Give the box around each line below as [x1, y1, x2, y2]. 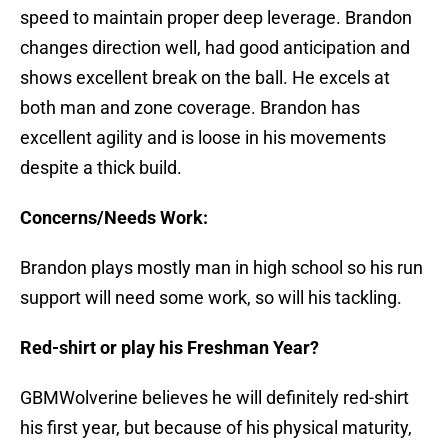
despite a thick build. [20, 157, 182, 179]
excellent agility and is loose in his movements [20, 127, 386, 149]
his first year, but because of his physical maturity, [20, 417, 412, 439]
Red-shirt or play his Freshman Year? [20, 337, 319, 359]
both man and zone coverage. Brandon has [20, 97, 360, 119]
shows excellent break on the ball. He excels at [20, 67, 390, 89]
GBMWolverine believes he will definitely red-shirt [20, 387, 409, 409]
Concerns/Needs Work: [20, 207, 208, 229]
